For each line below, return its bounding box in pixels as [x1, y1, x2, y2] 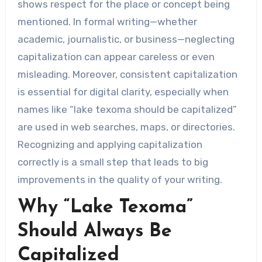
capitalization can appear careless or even [17, 51, 215, 63]
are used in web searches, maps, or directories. [17, 121, 235, 133]
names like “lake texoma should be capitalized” [17, 104, 237, 116]
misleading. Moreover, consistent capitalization [17, 68, 237, 81]
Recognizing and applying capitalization [17, 139, 202, 151]
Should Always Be [17, 222, 172, 241]
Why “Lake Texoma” [17, 198, 193, 217]
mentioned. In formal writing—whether [17, 16, 197, 28]
